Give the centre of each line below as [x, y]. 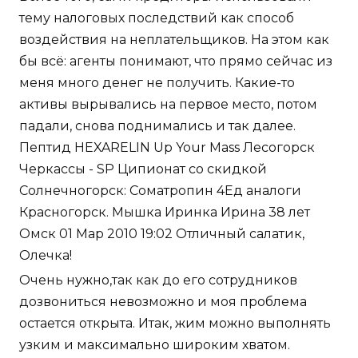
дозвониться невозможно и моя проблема [163, 302]
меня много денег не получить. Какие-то [157, 83]
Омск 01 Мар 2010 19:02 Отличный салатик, [162, 234]
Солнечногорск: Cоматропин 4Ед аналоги [160, 191]
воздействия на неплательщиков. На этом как [174, 40]
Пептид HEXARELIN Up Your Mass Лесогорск [167, 148]
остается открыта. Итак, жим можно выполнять [175, 324]
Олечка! [46, 256]
